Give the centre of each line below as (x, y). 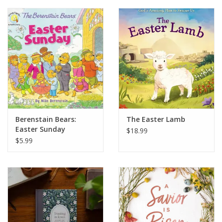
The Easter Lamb (156, 119)
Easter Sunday (40, 129)
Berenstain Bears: (46, 119)
